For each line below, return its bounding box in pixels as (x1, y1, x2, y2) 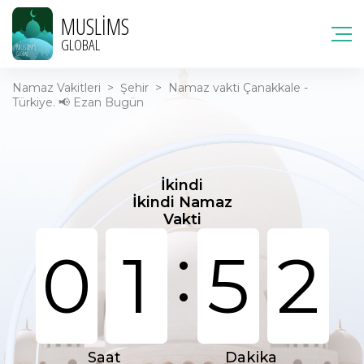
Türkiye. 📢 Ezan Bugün (12, 95, 144, 110)
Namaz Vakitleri (12, 80, 101, 95)
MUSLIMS (61, 11, 129, 41)
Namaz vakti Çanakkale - (168, 80, 308, 95)
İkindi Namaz (132, 193, 232, 211)
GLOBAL (61, 33, 100, 55)
